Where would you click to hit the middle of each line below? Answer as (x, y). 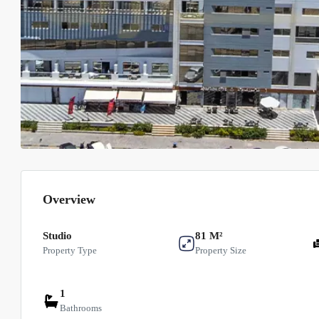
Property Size (220, 251)
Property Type (70, 251)
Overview (69, 200)
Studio (57, 236)
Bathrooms (81, 308)
